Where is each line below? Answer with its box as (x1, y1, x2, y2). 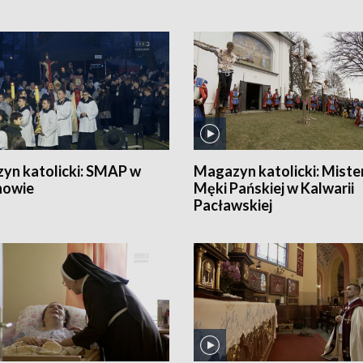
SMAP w (86, 161, 141, 180)
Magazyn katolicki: (194, 161, 322, 180)
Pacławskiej (194, 195, 272, 214)
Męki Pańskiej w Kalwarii (194, 178, 354, 197)
